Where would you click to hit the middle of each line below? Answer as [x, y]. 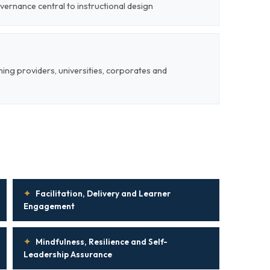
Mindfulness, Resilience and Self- [102, 242]
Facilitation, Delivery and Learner [103, 193]
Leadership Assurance [68, 254]
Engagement [49, 206]
